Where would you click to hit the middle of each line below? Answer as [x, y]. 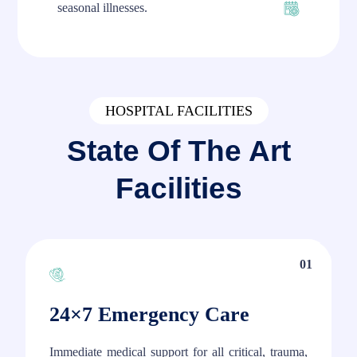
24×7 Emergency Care [149, 315]
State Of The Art [178, 151]
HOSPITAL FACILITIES [178, 111]
